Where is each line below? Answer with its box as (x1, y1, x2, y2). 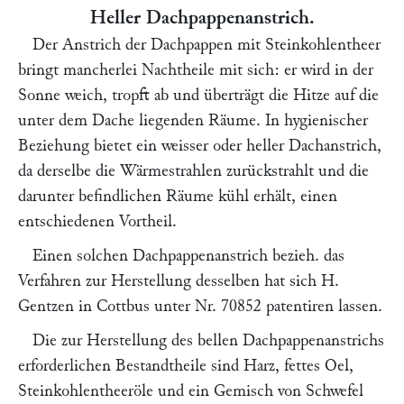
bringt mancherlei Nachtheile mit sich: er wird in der (18, 61, 373, 78)
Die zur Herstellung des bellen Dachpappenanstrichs (32, 332, 384, 349)
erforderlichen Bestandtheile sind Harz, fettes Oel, (18, 357, 353, 374)
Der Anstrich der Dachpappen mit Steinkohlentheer (32, 36, 381, 53)
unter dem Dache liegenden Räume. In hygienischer (18, 112, 368, 129)
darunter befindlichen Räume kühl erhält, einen (18, 188, 337, 205)
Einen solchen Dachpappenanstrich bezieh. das (32, 247, 344, 264)
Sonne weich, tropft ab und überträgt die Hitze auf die (18, 87, 379, 104)
